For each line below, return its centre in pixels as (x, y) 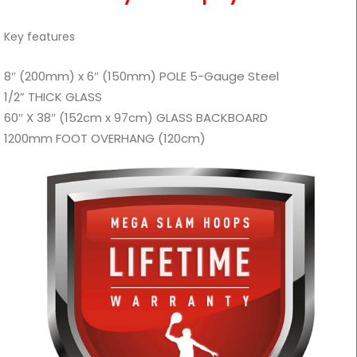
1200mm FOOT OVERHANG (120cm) (105, 138)
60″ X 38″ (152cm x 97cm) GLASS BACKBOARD (136, 118)
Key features (39, 37)
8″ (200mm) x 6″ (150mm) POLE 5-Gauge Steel (141, 76)
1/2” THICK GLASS (53, 97)
